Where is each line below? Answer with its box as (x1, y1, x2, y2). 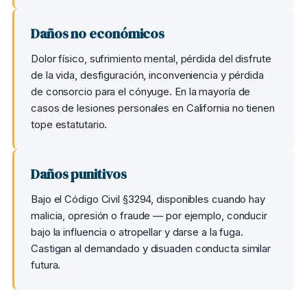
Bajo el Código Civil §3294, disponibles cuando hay (31, 193, 265, 206)
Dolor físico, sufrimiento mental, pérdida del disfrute (31, 52, 271, 65)
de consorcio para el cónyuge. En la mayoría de (31, 85, 251, 98)
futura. (31, 258, 61, 271)
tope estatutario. (31, 118, 108, 131)
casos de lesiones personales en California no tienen (31, 101, 275, 114)
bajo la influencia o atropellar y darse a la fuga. (31, 225, 243, 238)
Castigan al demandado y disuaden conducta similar (31, 242, 271, 255)
